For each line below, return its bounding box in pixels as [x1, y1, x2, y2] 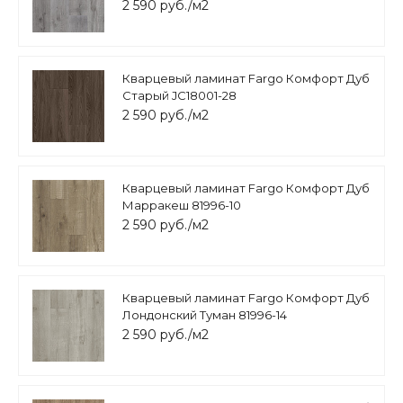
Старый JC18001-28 [122, 88, 237, 103]
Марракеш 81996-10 [122, 198, 241, 213]
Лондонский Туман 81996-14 [122, 308, 287, 323]
